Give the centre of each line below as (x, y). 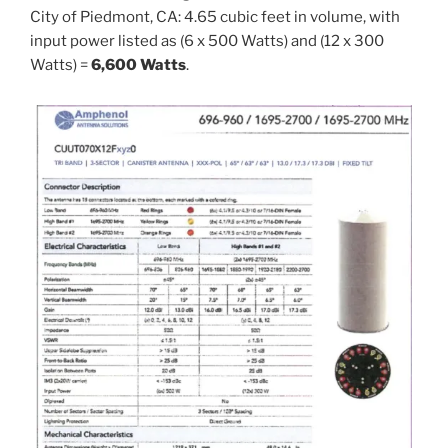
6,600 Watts (138, 64)
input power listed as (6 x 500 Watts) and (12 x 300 (207, 40)
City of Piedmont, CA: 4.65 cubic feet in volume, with (215, 16)
